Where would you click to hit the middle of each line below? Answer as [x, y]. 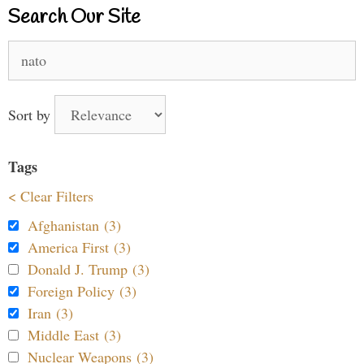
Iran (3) [50, 313]
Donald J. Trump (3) [89, 269]
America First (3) [79, 247]
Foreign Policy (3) [82, 291]
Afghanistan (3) [74, 225]
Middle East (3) [74, 335]
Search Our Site [74, 18]
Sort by [31, 115]
